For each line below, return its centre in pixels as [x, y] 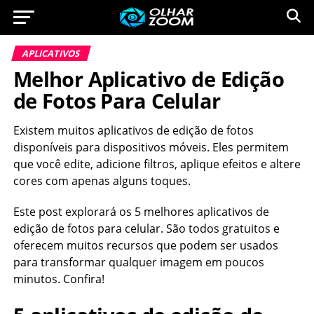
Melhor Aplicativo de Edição [149, 79]
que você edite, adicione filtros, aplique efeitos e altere [157, 164]
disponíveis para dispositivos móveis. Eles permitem [151, 147]
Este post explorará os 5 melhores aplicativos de [141, 212]
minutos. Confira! [59, 279]
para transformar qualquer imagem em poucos [138, 262]
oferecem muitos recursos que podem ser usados [145, 245]
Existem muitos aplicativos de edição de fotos [133, 130]
